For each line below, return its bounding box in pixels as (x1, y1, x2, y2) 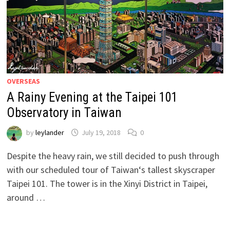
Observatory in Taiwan (7, 105, 122, 120)
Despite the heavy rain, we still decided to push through (7, 149, 220, 162)
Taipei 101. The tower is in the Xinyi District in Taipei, (7, 177, 208, 189)
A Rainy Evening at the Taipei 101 (7, 89, 178, 105)
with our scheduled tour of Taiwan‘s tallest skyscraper (7, 163, 216, 176)
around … (7, 191, 46, 203)
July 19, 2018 (82, 128, 121, 138)
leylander (35, 128, 65, 138)
